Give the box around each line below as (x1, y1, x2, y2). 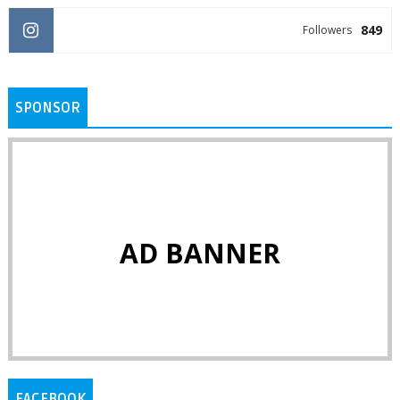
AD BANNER (119, 235, 280, 272)
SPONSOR (14, 99, 80, 118)
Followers (303, 22, 353, 38)
